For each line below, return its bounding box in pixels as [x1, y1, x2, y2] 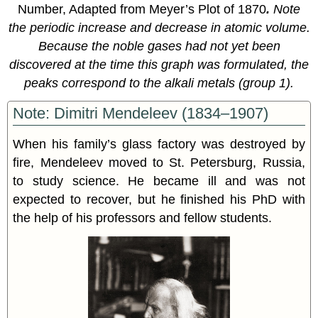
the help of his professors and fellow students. [13, 211, 273, 226]
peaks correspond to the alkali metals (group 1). [24, 75, 294, 90]
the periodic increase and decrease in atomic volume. [8, 20, 310, 35]
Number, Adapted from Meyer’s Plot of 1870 [18, 1, 266, 16]
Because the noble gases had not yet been [38, 38, 280, 53]
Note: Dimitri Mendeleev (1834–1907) [13, 104, 269, 123]
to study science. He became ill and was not [13, 174, 305, 189]
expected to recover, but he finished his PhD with [13, 192, 305, 207]
